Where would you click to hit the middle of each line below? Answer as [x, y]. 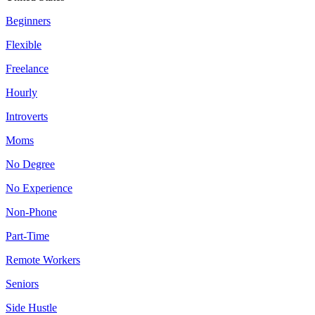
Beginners [28, 21]
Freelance [27, 69]
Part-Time [27, 236]
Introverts [27, 117]
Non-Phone [31, 212]
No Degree [30, 165]
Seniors [22, 284]
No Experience [39, 188]
